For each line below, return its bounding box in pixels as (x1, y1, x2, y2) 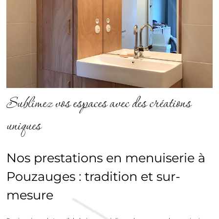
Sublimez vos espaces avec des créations (6, 92, 191, 116)
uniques (6, 115, 41, 138)
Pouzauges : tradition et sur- (6, 168, 180, 184)
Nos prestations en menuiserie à (6, 150, 205, 165)
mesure (6, 187, 53, 202)
